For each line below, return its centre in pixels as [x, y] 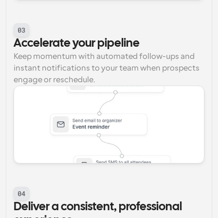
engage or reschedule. [54, 80]
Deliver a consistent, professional [98, 207]
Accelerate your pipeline [77, 44]
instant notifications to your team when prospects [107, 68]
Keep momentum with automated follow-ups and [104, 56]
